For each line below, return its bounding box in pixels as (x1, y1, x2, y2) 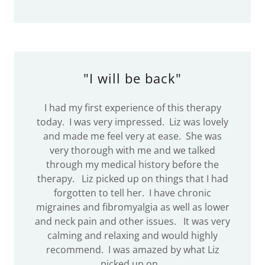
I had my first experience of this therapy (44, 101, 221, 114)
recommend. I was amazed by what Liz (46, 243, 219, 256)
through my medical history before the (46, 158, 219, 171)
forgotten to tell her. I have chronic (54, 186, 211, 199)
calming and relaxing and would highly (47, 229, 218, 242)
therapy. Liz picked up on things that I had (37, 172, 228, 185)
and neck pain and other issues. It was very (35, 215, 230, 228)
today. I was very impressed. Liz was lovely (37, 115, 228, 128)
